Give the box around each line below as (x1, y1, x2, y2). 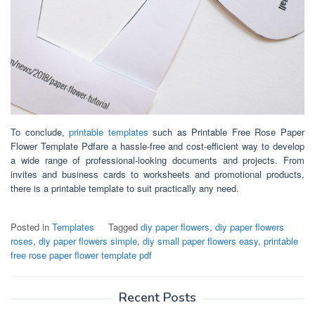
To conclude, (11, 124, 70, 139)
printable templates (69, 124, 148, 139)
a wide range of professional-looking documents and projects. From (11, 153, 304, 167)
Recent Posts (119, 288, 196, 306)
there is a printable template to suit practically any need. (11, 181, 239, 195)
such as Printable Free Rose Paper (148, 124, 305, 139)
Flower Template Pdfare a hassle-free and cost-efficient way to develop (11, 139, 304, 153)
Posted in (11, 219, 52, 233)
